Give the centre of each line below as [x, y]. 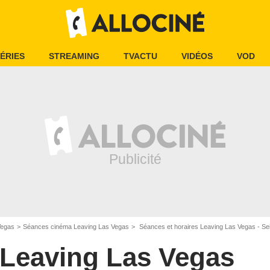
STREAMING [74, 56]
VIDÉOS [197, 56]
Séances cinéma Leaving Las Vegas [76, 227]
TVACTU [140, 56]
